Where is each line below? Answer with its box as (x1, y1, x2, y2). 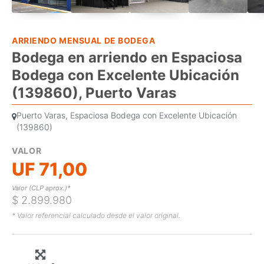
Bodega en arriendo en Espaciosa (12, 48, 242, 66)
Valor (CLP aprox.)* (12, 183, 71, 192)
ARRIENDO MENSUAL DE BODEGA (12, 35, 156, 45)
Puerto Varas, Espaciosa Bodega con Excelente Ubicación (16, 110, 237, 120)
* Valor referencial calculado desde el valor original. (12, 210, 180, 220)
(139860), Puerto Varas (12, 84, 176, 101)
